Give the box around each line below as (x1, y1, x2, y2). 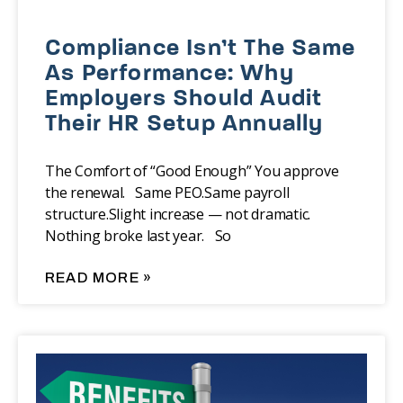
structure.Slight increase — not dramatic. (45, 204, 318, 225)
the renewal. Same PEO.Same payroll (45, 183, 290, 203)
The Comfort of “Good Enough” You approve (45, 161, 339, 182)
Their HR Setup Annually (45, 112, 324, 138)
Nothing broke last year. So (45, 226, 232, 246)
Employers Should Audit (45, 87, 323, 112)
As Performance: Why (45, 62, 294, 87)
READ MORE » (45, 270, 153, 286)
